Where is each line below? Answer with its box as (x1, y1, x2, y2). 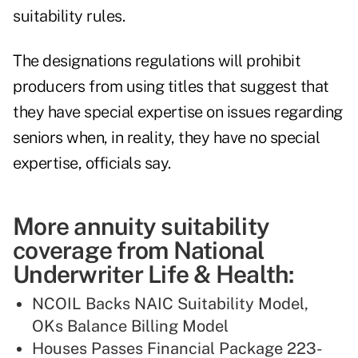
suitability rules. (13, 6, 125, 26)
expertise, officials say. (13, 153, 171, 173)
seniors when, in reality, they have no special (13, 128, 320, 148)
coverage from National (13, 236, 265, 265)
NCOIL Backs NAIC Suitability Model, (32, 294, 308, 314)
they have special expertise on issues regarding (13, 102, 343, 122)
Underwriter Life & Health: (13, 260, 294, 289)
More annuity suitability (13, 212, 269, 241)
